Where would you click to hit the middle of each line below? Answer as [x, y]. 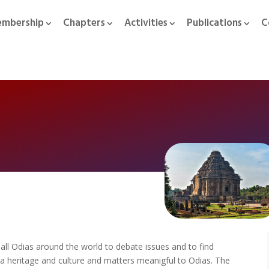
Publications [214, 23]
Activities [146, 23]
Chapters [84, 23]
